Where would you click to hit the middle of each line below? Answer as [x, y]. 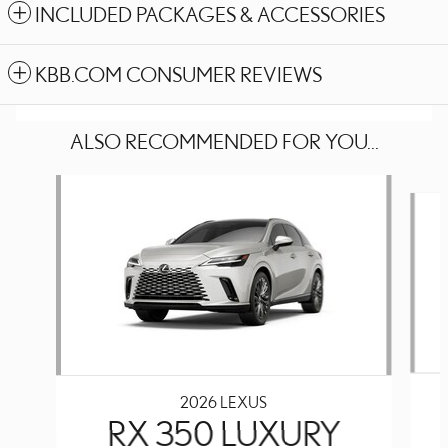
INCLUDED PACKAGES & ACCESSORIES [210, 14]
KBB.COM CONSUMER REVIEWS [178, 74]
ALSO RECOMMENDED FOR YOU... [224, 141]
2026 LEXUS [224, 401]
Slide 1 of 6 [39, 185]
